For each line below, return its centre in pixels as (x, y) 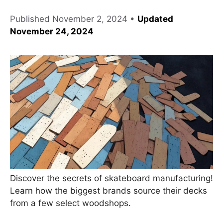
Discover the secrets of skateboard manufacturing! (111, 178)
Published (31, 19)
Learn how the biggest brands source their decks (109, 190)
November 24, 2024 (52, 31)
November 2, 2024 (90, 19)
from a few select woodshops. (70, 203)
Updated (155, 19)
